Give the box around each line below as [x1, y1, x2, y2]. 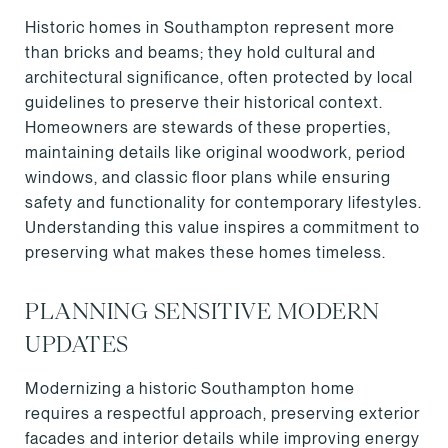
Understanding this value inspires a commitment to [25, 218, 420, 237]
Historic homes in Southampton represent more [25, 18, 395, 37]
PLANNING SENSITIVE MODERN [25, 301, 380, 322]
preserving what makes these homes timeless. [25, 243, 386, 262]
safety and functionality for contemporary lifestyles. [25, 193, 422, 212]
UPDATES [25, 334, 129, 355]
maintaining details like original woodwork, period [25, 143, 406, 162]
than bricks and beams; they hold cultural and [25, 43, 376, 62]
